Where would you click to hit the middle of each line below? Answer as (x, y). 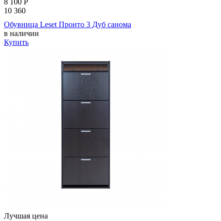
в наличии (21, 34)
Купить (16, 42)
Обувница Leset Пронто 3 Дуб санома (68, 25)
